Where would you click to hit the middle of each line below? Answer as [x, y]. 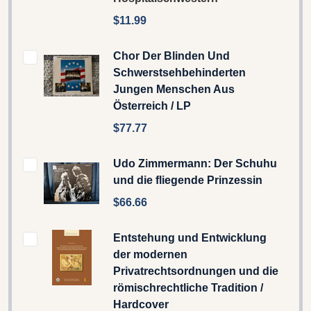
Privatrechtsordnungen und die [196, 271]
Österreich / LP [152, 106]
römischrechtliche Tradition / [188, 287]
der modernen [150, 254]
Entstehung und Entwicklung [190, 237]
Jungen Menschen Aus [174, 89]
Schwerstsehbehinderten [179, 72]
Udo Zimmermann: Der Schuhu [195, 163]
